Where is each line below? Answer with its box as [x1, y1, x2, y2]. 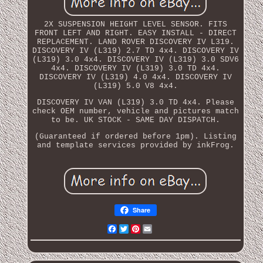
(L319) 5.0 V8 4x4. [93, 81, 178, 90]
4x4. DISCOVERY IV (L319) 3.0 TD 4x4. [50, 63, 220, 73]
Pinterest [140, 224, 183, 233]
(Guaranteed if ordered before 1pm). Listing [34, 131, 237, 141]
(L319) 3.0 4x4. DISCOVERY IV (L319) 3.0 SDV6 [32, 55, 239, 64]
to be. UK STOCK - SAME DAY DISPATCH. [50, 115, 220, 124]
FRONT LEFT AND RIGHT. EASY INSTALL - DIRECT [34, 28, 237, 38]
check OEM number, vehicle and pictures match [32, 106, 239, 116]
